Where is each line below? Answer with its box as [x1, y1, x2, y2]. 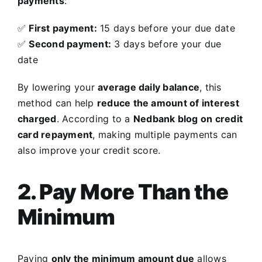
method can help [18, 97, 97, 109]
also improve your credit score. [18, 144, 161, 157]
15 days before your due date [96, 22, 235, 35]
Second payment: [29, 38, 112, 50]
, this [199, 81, 222, 94]
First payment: [29, 22, 97, 35]
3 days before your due [111, 38, 222, 50]
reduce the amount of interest [96, 97, 239, 109]
